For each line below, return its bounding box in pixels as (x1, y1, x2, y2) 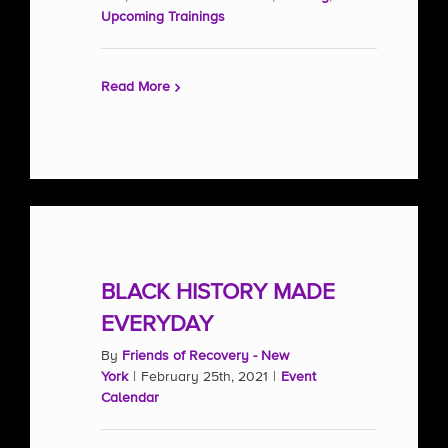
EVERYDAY (101, 313, 213, 336)
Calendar (101, 391, 159, 405)
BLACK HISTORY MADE (101, 281, 335, 304)
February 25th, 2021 (141, 370, 268, 384)
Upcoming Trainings (101, 10, 225, 24)
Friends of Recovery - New (122, 349, 289, 363)
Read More (101, 80, 170, 94)
